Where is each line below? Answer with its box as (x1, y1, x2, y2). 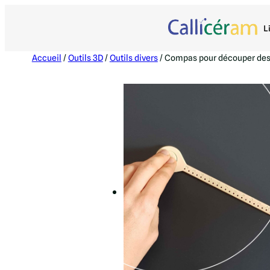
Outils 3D (67, 53, 103, 63)
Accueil (31, 53, 61, 63)
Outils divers (109, 53, 158, 63)
